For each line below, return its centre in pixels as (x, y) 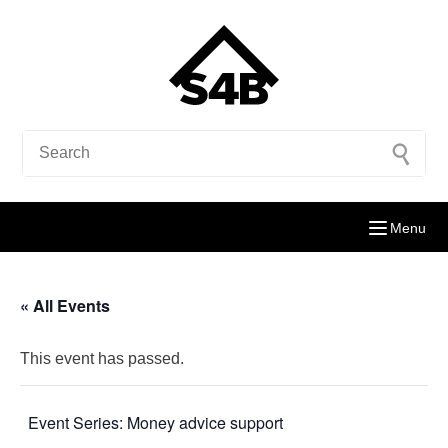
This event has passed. (102, 358)
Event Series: (77, 422)
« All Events (65, 305)
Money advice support (205, 422)
